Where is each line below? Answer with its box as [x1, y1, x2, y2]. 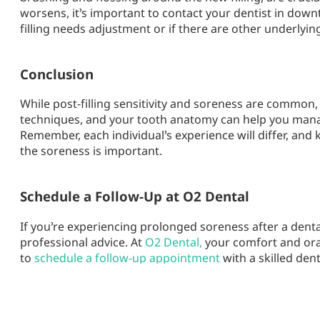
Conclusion [20, 64, 94, 83]
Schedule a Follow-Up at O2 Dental [20, 187, 249, 206]
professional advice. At [20, 234, 145, 251]
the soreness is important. [20, 143, 162, 159]
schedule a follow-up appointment [34, 250, 220, 266]
